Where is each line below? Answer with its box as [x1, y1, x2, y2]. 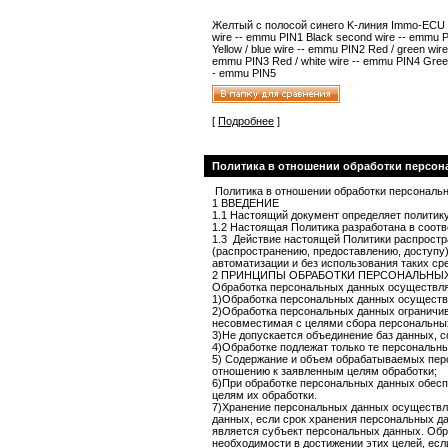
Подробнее [218, 115, 274, 127]
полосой [265, 19, 307, 31]
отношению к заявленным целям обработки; [212, 365, 437, 377]
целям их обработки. [212, 389, 317, 401]
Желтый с [212, 19, 262, 31]
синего [310, 19, 344, 31]
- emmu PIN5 [212, 67, 276, 79]
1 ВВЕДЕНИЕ [212, 197, 279, 209]
